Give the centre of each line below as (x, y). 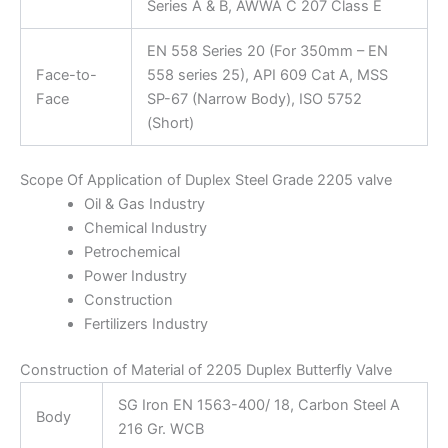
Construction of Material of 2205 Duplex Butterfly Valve (206, 369)
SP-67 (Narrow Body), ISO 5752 (254, 99)
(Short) (170, 123)
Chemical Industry (145, 227)
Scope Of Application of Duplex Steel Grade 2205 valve (206, 179)
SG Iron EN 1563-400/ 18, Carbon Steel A (258, 404)
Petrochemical (131, 251)
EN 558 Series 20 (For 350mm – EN (267, 51)
